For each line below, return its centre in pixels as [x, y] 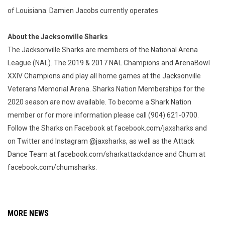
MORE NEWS [28, 213]
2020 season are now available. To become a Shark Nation [99, 102]
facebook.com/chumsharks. [52, 167]
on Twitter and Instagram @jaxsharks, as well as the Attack [101, 141]
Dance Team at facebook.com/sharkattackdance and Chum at [106, 154]
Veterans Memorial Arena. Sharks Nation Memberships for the [106, 89]
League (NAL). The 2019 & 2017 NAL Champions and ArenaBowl [109, 63]
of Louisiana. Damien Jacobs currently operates [83, 11]
